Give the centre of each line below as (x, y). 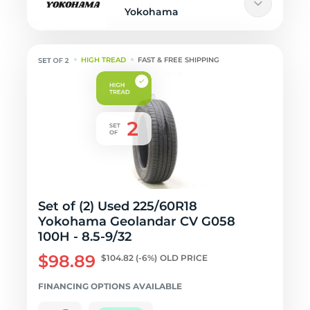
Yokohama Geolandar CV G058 (137, 221)
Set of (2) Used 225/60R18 (118, 206)
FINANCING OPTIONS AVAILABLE (110, 286)
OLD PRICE (184, 258)
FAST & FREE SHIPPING (179, 60)
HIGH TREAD (104, 60)
